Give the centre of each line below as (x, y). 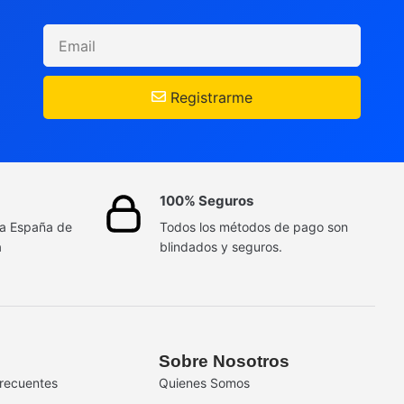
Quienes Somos (204, 383)
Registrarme (211, 98)
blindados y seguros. (221, 247)
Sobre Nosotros (224, 362)
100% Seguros (207, 201)
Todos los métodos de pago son (254, 227)
